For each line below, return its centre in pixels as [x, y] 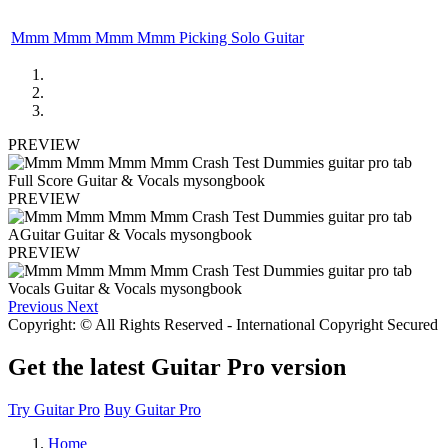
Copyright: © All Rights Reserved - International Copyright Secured [223, 324]
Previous [35, 306]
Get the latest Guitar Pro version [177, 366]
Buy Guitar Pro [152, 409]
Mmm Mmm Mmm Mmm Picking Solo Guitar [157, 37]
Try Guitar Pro [54, 409]
